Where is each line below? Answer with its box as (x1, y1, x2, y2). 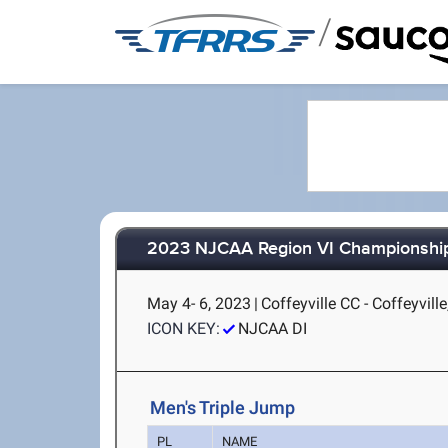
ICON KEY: (147, 319, 221, 338)
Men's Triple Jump (150, 397, 296, 418)
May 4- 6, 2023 (147, 294, 252, 313)
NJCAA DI (238, 319, 308, 338)
